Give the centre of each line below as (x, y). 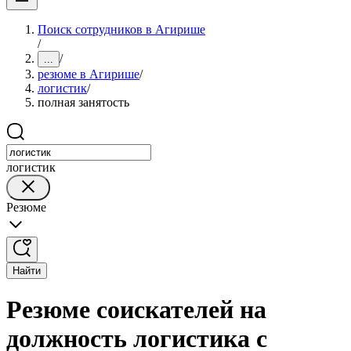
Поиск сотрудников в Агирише (121, 29)
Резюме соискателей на (136, 310)
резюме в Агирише (89, 74)
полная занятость (83, 102)
